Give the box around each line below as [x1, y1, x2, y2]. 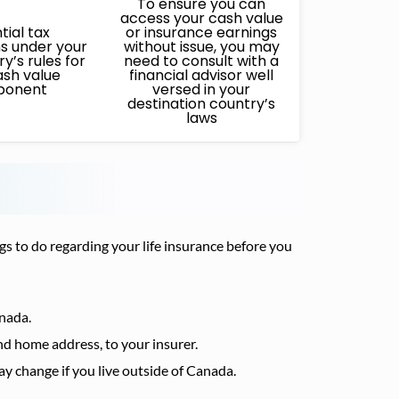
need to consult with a [124, 51, 279, 71]
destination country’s [127, 94, 275, 114]
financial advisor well [129, 65, 273, 85]
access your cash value [119, 8, 283, 28]
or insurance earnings [126, 22, 277, 43]
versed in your [152, 79, 250, 100]
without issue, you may [123, 37, 280, 57]
